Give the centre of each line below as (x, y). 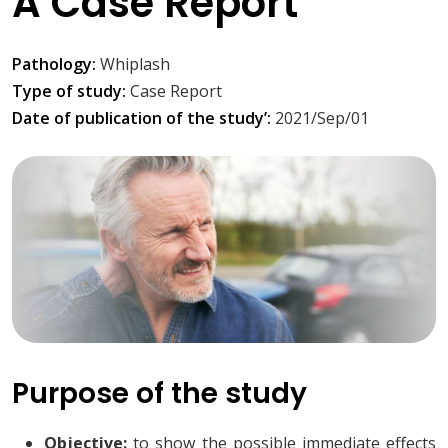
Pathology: (56, 64)
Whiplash (135, 64)
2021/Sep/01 (322, 118)
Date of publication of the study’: (143, 118)
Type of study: (71, 91)
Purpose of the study (159, 394)
